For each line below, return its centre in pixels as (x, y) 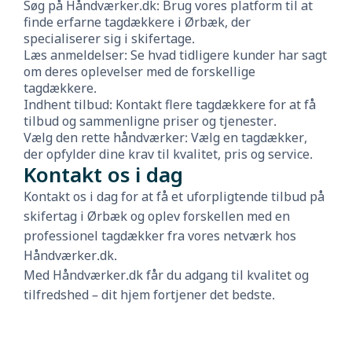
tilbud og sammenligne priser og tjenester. (150, 121)
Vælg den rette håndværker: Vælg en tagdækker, (165, 137)
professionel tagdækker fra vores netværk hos (160, 236)
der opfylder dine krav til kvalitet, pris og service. (168, 154)
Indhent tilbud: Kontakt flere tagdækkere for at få (170, 104)
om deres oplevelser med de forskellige (139, 71)
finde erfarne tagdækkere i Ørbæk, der (137, 22)
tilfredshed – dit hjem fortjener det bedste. (149, 295)
